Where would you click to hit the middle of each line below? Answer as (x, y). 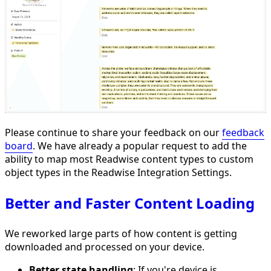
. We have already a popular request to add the (140, 146)
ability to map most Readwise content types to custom (129, 159)
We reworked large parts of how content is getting (121, 233)
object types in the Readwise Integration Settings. (118, 173)
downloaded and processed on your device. (105, 247)
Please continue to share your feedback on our (113, 133)
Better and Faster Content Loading (130, 203)
